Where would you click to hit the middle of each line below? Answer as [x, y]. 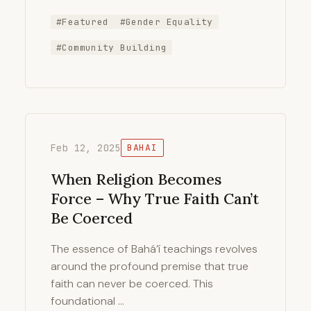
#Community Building [112, 48]
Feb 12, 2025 [86, 148]
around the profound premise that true [150, 266]
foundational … [87, 301]
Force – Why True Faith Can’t [155, 198]
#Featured [83, 22]
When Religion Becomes [136, 179]
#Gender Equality [166, 22]
